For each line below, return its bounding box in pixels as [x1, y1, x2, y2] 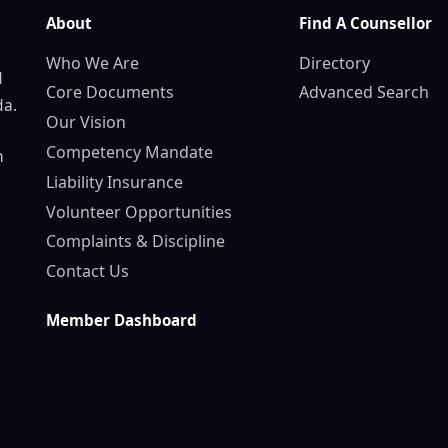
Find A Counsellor [299, 12, 433, 33]
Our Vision [46, 111, 126, 134]
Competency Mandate [46, 140, 213, 163]
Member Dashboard [46, 310, 197, 331]
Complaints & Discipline [46, 230, 225, 253]
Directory [299, 51, 371, 74]
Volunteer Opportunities [46, 200, 232, 223]
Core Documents [46, 81, 174, 104]
